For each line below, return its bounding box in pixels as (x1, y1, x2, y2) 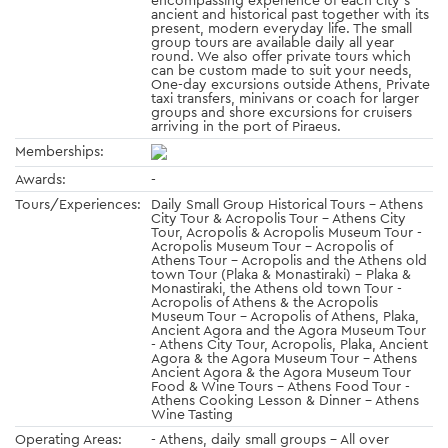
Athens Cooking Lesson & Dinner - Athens (151, 390, 419, 409)
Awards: (15, 169, 66, 188)
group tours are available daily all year (151, 32, 394, 51)
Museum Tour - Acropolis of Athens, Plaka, (151, 306, 419, 325)
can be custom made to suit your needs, (151, 60, 412, 79)
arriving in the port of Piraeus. (151, 116, 341, 135)
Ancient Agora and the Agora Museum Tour (151, 320, 426, 339)
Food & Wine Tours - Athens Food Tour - (151, 376, 410, 395)
